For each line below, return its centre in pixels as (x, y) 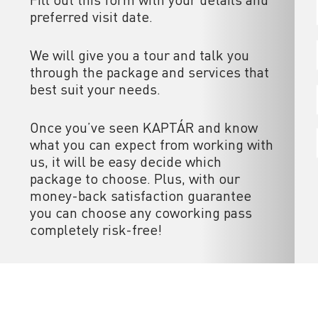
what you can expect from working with (152, 144)
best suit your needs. (95, 89)
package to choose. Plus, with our (135, 179)
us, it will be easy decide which (126, 161)
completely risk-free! (96, 230)
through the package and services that (149, 72)
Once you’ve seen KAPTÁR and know (144, 127)
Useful (174, 306)
